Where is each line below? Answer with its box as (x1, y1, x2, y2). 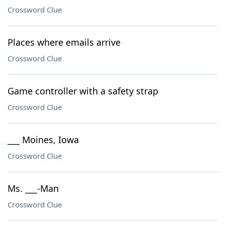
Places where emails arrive (8, 36, 121, 48)
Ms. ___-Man (8, 182, 59, 194)
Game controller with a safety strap (8, 85, 158, 97)
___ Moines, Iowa (8, 134, 79, 146)
